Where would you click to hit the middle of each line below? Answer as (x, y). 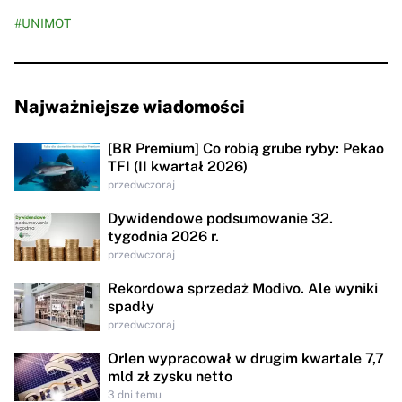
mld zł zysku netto (170, 376)
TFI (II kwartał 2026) (178, 166)
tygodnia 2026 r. (163, 236)
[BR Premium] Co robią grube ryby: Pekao (246, 148)
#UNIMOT (43, 23)
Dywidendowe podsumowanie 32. (220, 218)
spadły (131, 306)
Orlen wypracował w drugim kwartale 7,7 (246, 358)
